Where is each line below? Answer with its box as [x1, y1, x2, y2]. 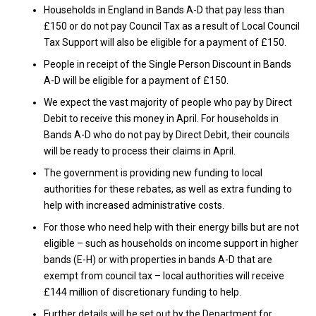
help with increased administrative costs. [43, 200, 224, 211]
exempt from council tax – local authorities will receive [43, 270, 284, 281]
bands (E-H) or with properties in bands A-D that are [43, 254, 272, 265]
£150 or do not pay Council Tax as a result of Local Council [43, 20, 300, 32]
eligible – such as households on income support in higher [43, 238, 298, 249]
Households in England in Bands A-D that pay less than [43, 4, 284, 16]
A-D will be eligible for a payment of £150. [43, 75, 229, 86]
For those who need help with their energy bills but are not [43, 221, 299, 233]
